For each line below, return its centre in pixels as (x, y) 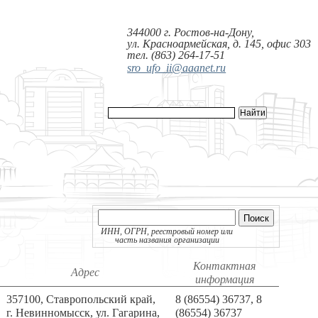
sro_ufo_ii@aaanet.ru (177, 68)
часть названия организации (167, 240)
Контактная (225, 266)
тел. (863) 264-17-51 (176, 55)
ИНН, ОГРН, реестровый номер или (167, 231)
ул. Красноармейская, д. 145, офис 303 (219, 44)
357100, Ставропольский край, (81, 299)
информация (224, 279)
